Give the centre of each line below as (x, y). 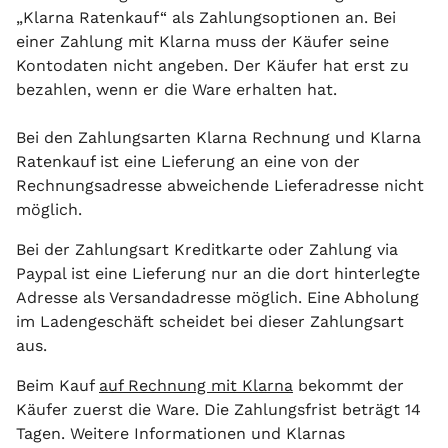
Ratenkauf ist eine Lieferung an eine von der (188, 161)
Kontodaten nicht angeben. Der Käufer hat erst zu (212, 65)
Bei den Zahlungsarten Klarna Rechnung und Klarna (218, 137)
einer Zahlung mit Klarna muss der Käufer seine (202, 41)
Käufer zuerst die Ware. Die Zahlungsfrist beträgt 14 (218, 409)
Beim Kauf (57, 385)
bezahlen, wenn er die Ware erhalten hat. (176, 89)
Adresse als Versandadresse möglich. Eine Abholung (217, 297)
